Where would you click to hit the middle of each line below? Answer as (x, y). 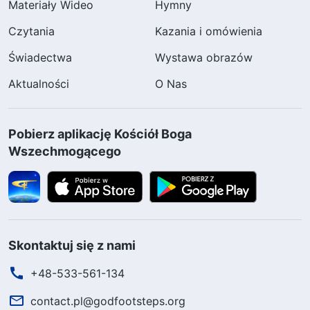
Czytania (31, 31)
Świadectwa (40, 57)
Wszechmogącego (65, 151)
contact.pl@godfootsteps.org (108, 301)
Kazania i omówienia (209, 31)
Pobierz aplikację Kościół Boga (100, 134)
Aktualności (39, 83)
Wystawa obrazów (204, 57)
